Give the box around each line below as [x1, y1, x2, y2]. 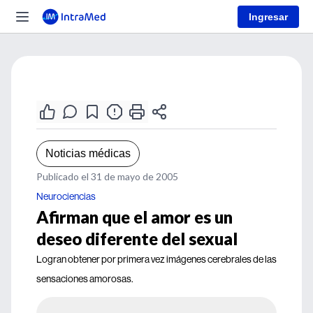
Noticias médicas [45, 147, 131, 159]
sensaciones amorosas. [36, 272, 133, 285]
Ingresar [249, 10, 288, 22]
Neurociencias [36, 190, 96, 203]
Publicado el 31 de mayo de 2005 [36, 170, 178, 182]
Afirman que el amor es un [36, 207, 233, 227]
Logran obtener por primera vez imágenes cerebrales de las [36, 253, 277, 265]
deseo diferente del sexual [36, 228, 238, 249]
